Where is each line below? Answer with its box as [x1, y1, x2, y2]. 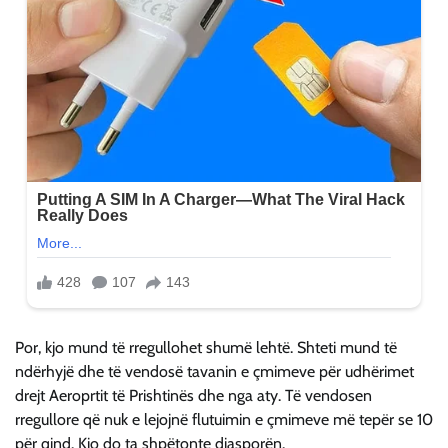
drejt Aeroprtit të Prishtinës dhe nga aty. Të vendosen [15, 385, 372, 405]
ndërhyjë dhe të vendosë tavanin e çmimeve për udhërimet [15, 361, 414, 381]
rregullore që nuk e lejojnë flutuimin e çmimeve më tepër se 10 [15, 409, 433, 429]
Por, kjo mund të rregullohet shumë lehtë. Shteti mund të [15, 337, 397, 357]
